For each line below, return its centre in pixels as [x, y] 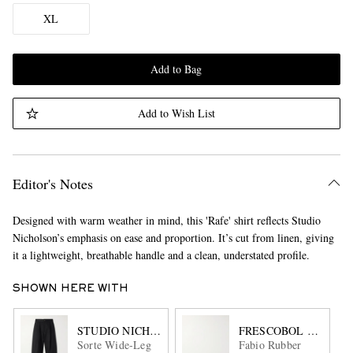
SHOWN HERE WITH [70, 289]
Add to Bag [176, 69]
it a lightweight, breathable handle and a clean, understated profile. [161, 255]
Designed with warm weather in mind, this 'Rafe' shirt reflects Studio [166, 220]
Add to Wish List [176, 113]
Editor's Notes [52, 184]
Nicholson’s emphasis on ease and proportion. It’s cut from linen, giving [173, 238]
